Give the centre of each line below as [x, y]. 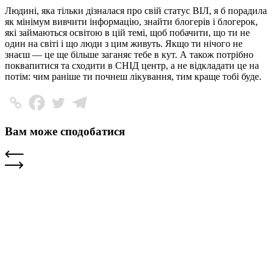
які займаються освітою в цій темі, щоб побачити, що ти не [127, 32]
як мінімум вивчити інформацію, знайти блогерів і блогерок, [131, 21]
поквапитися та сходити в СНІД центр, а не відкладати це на [132, 65]
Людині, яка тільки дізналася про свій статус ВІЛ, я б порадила [136, 10]
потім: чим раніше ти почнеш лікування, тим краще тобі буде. [133, 76]
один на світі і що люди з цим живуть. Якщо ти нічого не [124, 43]
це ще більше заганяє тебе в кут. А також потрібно [148, 54]
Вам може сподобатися [65, 131]
